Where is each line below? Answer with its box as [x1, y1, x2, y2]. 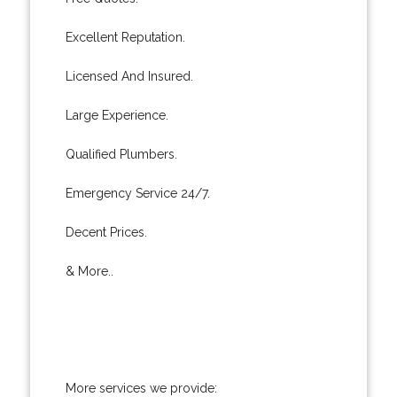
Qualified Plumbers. [65, 146, 177, 161]
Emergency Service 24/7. [65, 185, 210, 200]
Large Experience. [65, 107, 168, 122]
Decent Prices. [65, 224, 147, 239]
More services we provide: [65, 380, 217, 395]
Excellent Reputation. [65, 29, 185, 44]
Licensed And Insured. [65, 68, 193, 83]
